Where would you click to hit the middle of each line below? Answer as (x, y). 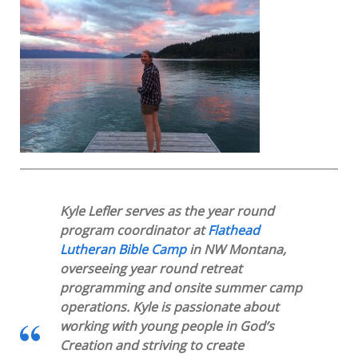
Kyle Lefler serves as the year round (167, 211)
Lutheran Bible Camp (123, 250)
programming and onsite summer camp (181, 288)
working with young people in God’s (167, 326)
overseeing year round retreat (151, 269)
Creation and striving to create (152, 346)
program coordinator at (134, 231)
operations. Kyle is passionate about (169, 307)
